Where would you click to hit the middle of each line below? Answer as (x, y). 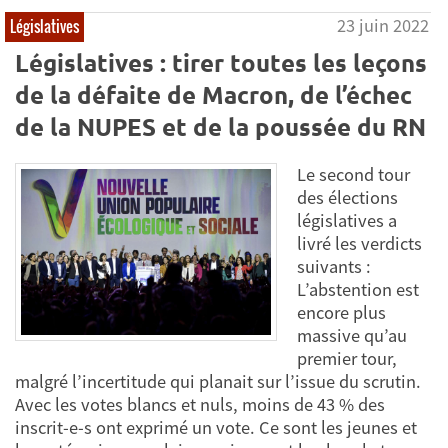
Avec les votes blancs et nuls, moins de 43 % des (200, 404)
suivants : (334, 266)
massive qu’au (352, 335)
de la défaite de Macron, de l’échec (213, 94)
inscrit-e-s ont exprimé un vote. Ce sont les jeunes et (216, 427)
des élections (347, 197)
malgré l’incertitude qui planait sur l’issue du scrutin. (218, 381)
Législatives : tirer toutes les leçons (221, 62)
